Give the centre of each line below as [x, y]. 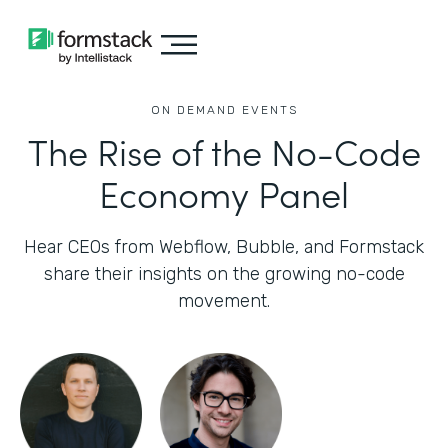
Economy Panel [224, 192]
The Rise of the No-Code [224, 150]
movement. [224, 301]
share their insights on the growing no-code [224, 274]
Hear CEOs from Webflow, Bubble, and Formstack [224, 247]
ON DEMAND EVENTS [224, 110]
